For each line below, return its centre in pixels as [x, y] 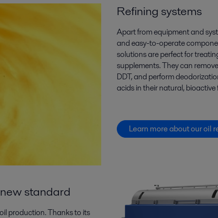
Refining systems [159, 11]
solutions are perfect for [155, 54]
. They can [176, 66]
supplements [138, 66]
